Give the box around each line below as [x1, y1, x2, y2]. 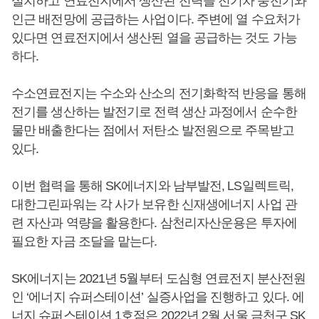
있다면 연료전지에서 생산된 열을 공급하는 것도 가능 [11, 30, 297, 45]
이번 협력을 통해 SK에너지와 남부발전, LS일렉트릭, [11, 178, 294, 193]
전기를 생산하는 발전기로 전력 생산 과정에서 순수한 [11, 104, 297, 119]
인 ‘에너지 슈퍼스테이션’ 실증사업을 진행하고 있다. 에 [11, 289, 305, 304]
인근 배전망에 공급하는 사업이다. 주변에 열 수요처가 [11, 11, 300, 26]
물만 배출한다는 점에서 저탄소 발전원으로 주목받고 [11, 122, 294, 137]
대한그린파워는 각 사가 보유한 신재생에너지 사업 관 [11, 197, 297, 211]
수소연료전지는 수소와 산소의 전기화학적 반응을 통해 [11, 85, 306, 100]
